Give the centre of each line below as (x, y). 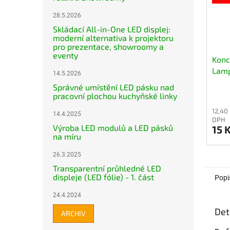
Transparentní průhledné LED (107, 168)
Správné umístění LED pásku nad (113, 87)
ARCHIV (73, 213)
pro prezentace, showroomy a (108, 46)
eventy (65, 55)
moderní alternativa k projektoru (113, 38)
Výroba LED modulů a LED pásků (113, 128)
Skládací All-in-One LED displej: (112, 29)
